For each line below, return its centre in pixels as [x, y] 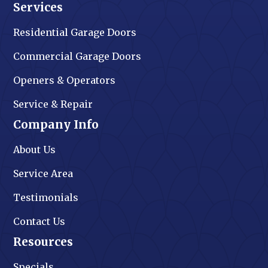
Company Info [56, 125]
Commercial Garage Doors [77, 57]
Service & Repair [53, 104]
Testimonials [46, 198]
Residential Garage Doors [75, 33]
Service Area [43, 174]
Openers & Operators [65, 80]
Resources [43, 242]
